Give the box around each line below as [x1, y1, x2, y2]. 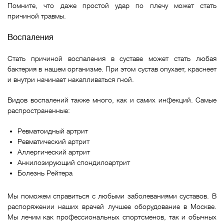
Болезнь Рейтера [17, 169, 72, 177]
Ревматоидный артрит [17, 127, 90, 135]
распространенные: [7, 106, 72, 114]
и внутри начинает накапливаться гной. [7, 75, 134, 83]
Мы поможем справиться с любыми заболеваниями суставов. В [7, 192, 216, 200]
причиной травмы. [7, 12, 66, 20]
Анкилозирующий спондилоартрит [17, 158, 132, 166]
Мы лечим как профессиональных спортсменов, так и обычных [7, 213, 216, 221]
